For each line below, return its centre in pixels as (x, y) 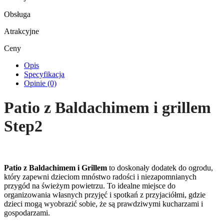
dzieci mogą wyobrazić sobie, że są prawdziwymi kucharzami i (103, 203)
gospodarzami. (27, 212)
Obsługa (17, 14)
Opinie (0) (40, 83)
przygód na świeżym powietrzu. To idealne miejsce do (90, 185)
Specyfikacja (44, 74)
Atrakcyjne (21, 31)
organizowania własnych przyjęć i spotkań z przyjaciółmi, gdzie (105, 194)
